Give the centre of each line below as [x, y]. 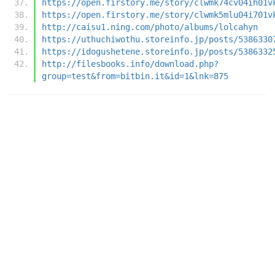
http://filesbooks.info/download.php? [130, 64]
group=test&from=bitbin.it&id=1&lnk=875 [135, 76]
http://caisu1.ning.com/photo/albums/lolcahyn [150, 27]
